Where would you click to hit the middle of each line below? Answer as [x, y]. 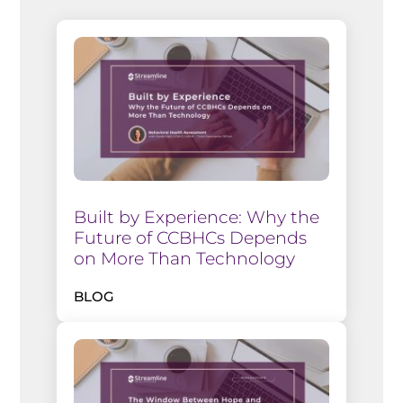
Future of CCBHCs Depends [190, 237]
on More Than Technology [184, 258]
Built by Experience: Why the [196, 217]
